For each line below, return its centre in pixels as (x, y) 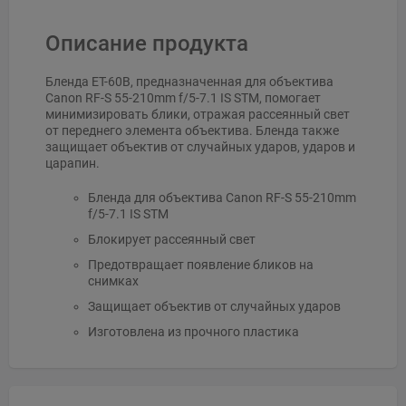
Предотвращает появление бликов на (200, 265)
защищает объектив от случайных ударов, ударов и (200, 147)
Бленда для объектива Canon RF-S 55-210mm (222, 198)
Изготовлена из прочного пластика (193, 332)
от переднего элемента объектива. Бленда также (192, 131)
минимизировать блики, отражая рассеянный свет (198, 115)
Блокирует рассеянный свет (171, 240)
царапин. (72, 164)
